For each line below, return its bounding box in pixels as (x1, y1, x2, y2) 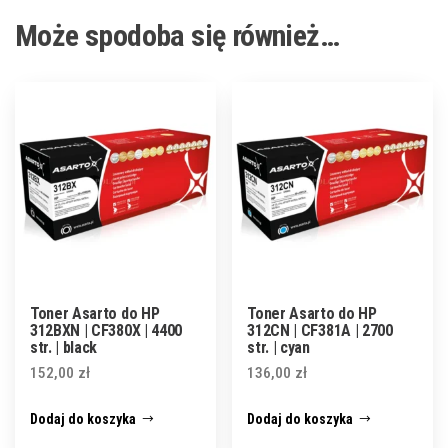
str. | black (30, 338, 98, 358)
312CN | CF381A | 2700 (247, 321, 393, 341)
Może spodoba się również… (15, 17, 339, 53)
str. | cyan (247, 338, 310, 358)
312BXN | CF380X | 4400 (30, 321, 182, 341)
